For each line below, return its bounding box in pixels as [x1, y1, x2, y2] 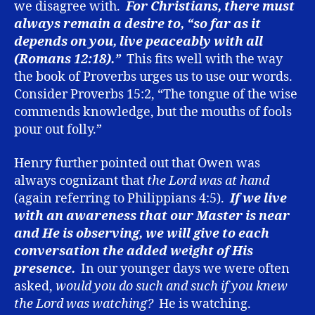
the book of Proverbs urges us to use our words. [14, 69, 295, 86]
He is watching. [153, 295, 254, 312]
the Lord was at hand [147, 172, 269, 189]
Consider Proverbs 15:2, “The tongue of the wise [14, 86, 297, 103]
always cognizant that [14, 172, 147, 189]
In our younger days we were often [75, 260, 290, 277]
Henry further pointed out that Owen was [14, 155, 260, 172]
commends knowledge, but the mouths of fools [14, 104, 292, 121]
